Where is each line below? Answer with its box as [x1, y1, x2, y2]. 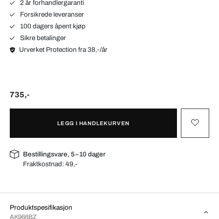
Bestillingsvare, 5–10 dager [23, 150, 106, 158]
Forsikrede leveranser [18, 10, 84, 18]
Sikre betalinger [18, 34, 66, 42]
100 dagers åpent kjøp [18, 22, 86, 30]
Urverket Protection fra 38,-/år [19, 45, 108, 53]
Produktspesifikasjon [10, 203, 72, 211]
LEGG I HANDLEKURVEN [57, 120, 130, 126]
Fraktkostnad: [23, 160, 66, 168]
